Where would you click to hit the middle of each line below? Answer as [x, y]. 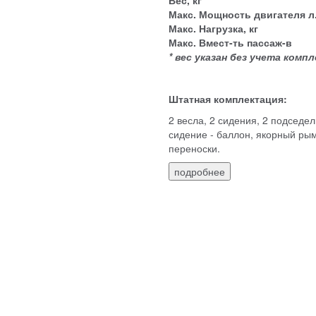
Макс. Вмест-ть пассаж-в [230, 42]
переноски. [197, 148]
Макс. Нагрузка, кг [213, 28]
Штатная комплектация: [228, 98]
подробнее [200, 171]
